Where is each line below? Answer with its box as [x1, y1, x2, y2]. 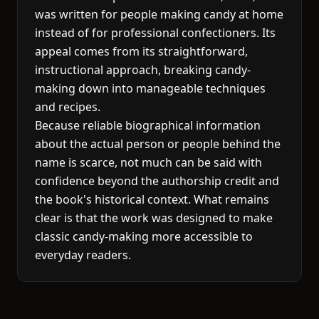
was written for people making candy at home [35, 6, 283, 22]
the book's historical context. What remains [35, 192, 269, 207]
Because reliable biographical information [35, 117, 261, 133]
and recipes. [35, 99, 100, 115]
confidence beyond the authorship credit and [35, 173, 279, 189]
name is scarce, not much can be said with [35, 155, 262, 170]
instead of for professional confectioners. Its [35, 25, 276, 41]
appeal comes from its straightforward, [35, 43, 248, 59]
